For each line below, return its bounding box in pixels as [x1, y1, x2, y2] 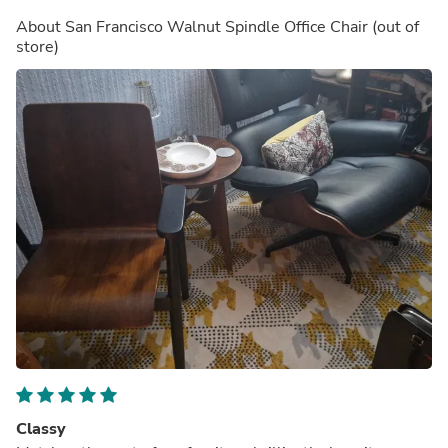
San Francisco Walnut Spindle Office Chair [65, 15, 368, 38]
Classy [16, 417, 66, 440]
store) [16, 35, 59, 58]
